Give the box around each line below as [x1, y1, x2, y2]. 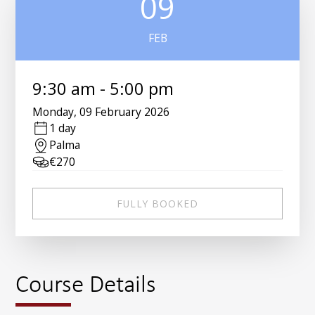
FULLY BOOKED [117, 196, 198, 210]
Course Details [15, 268, 157, 300]
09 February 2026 [79, 104, 169, 120]
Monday [32, 104, 74, 120]
